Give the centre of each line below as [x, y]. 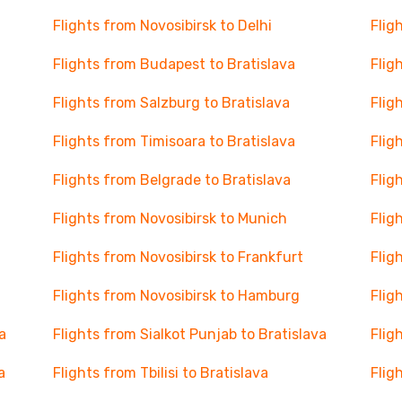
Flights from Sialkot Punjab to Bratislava [189, 334]
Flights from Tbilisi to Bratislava [160, 373]
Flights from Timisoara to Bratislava [174, 141]
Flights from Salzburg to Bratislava [171, 103]
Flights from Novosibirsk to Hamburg [176, 296]
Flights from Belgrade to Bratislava [171, 180]
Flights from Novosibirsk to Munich [170, 218]
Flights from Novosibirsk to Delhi [162, 26]
